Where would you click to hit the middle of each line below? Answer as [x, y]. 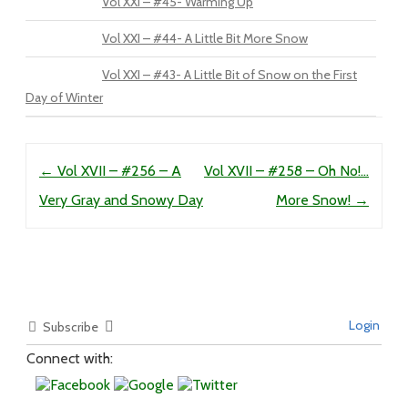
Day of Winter [64, 97]
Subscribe [71, 327]
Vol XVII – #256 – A [117, 171]
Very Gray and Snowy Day [121, 200]
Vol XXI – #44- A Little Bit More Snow [205, 38]
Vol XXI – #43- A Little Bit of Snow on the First [229, 75]
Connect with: [70, 358]
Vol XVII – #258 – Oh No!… [286, 171]
